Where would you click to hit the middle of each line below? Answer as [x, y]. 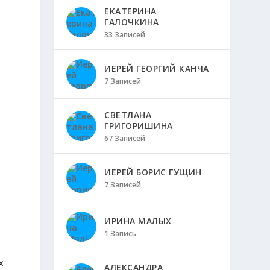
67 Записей [125, 138]
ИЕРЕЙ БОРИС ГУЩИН [153, 172]
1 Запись [121, 234]
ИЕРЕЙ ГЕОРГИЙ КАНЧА [157, 68]
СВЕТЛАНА [128, 115]
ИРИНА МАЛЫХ [138, 221]
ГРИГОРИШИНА [139, 126]
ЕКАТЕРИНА [130, 11]
